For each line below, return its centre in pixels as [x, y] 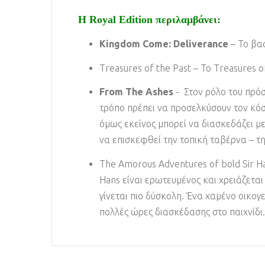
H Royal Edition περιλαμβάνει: [149, 19]
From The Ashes [136, 92]
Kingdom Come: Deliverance [164, 44]
